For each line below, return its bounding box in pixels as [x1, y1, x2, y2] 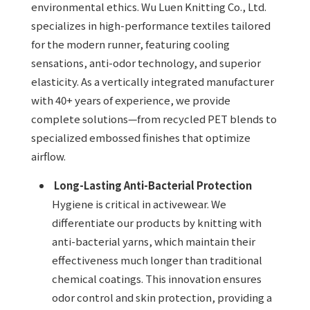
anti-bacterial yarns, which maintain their [52, 233, 255, 248]
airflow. [31, 148, 66, 163]
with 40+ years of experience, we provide [31, 92, 230, 107]
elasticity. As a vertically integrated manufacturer [31, 73, 274, 89]
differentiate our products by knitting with [52, 215, 262, 230]
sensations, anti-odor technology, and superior [31, 55, 261, 70]
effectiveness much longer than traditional [52, 252, 262, 267]
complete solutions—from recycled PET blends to [31, 111, 277, 126]
